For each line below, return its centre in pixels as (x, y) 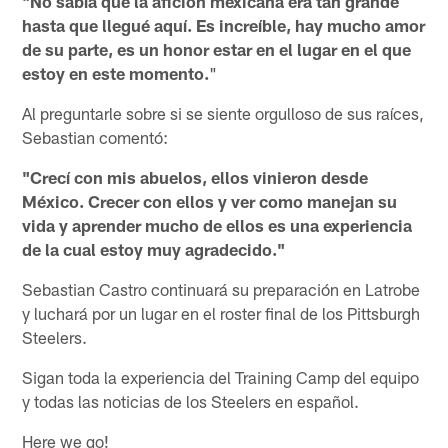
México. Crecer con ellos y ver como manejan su (210, 201)
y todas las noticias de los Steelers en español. (191, 401)
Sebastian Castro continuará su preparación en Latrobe (221, 289)
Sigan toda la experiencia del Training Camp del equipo (221, 377)
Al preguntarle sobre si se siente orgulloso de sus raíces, (223, 113)
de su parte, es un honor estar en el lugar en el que (217, 49)
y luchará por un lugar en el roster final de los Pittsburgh (221, 313)
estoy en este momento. (116, 73)
